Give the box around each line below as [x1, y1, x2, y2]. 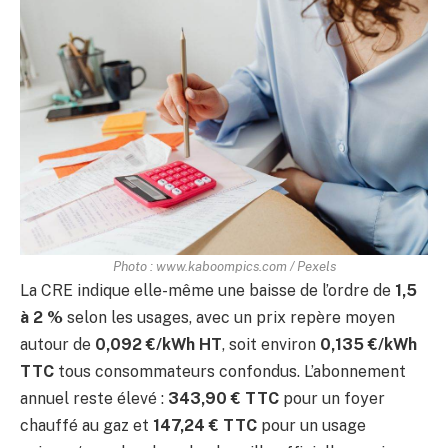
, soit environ [222, 334, 320, 354]
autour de [20, 334, 95, 354]
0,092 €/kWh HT [95, 334, 222, 354]
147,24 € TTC [153, 415, 257, 435]
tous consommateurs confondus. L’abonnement [54, 361, 406, 381]
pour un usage [257, 415, 366, 435]
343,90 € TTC [168, 388, 279, 408]
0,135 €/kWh [320, 334, 417, 354]
